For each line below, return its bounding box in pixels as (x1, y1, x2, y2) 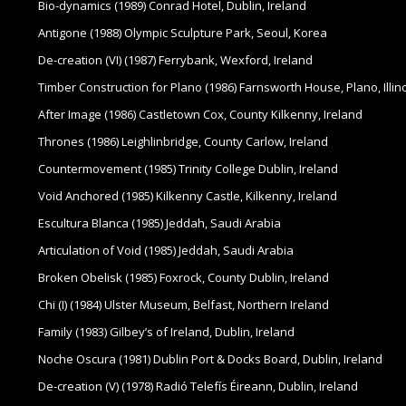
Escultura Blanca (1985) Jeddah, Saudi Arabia (38, 215, 281, 232)
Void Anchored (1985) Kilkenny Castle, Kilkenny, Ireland (38, 188, 337, 205)
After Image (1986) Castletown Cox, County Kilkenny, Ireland (38, 106, 362, 123)
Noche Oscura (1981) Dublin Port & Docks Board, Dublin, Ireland (38, 351, 382, 368)
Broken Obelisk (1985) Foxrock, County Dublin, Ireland (38, 269, 329, 286)
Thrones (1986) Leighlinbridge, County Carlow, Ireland (38, 133, 328, 150)
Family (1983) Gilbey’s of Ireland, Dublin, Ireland (38, 324, 295, 341)
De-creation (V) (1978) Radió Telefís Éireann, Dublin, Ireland (38, 378, 358, 395)
